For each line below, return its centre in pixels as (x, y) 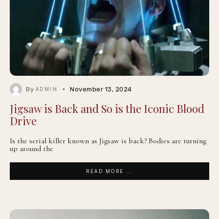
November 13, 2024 (101, 89)
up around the (32, 149)
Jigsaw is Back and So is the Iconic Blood (107, 109)
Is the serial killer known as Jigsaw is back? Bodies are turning (108, 141)
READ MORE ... (109, 171)
